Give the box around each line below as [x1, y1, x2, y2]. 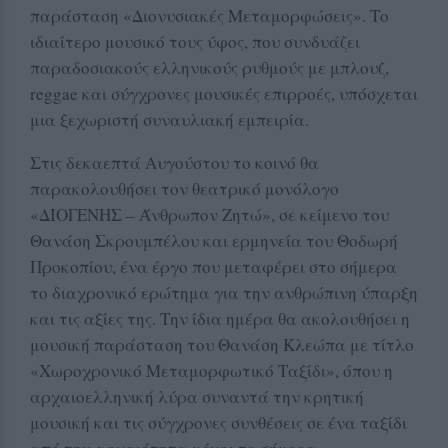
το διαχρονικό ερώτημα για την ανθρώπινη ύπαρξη [30, 280, 418, 304]
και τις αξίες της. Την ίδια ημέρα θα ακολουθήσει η [30, 306, 410, 330]
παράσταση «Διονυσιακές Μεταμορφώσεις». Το [30, 3, 389, 27]
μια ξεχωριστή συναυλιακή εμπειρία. [30, 107, 309, 131]
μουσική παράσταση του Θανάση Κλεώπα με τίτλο [30, 332, 414, 356]
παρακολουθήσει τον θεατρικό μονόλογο [30, 176, 339, 200]
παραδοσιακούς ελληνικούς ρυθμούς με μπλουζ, [30, 55, 389, 79]
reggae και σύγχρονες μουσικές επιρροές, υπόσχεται [30, 81, 418, 105]
